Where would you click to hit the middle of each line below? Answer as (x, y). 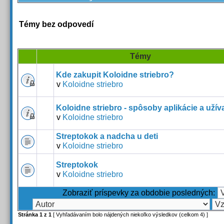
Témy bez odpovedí (56, 24)
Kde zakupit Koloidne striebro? (115, 75)
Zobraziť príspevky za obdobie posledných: (138, 193)
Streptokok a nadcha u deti (107, 136)
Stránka (29, 214)
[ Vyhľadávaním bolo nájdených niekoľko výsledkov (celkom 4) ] (130, 214)
